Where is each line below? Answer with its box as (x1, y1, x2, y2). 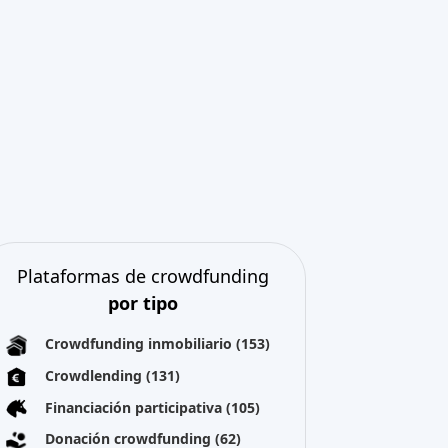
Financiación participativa (45, 397, 227, 417)
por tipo (107, 291, 178, 315)
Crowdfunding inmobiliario (45, 334, 237, 353)
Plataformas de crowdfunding (16, 264, 269, 288)
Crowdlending (45, 365, 147, 385)
